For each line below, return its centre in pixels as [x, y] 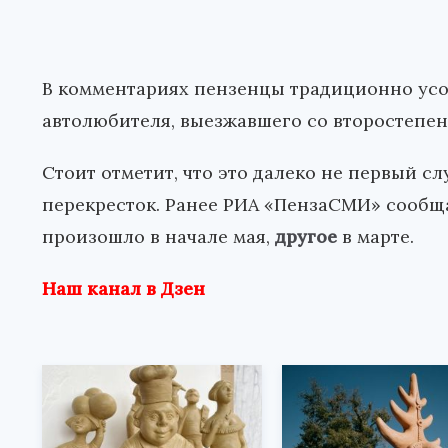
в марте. [375, 237]
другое [306, 237]
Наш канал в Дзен [123, 289]
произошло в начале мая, [158, 237]
